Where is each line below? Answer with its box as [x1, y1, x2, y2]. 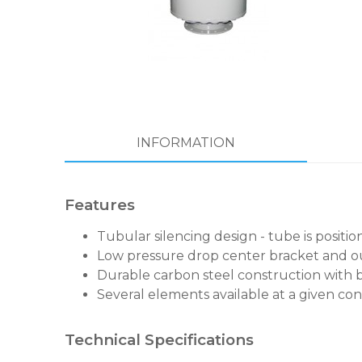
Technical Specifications [65, 330, 254, 349]
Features [65, 196, 135, 214]
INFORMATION [137, 135, 235, 150]
